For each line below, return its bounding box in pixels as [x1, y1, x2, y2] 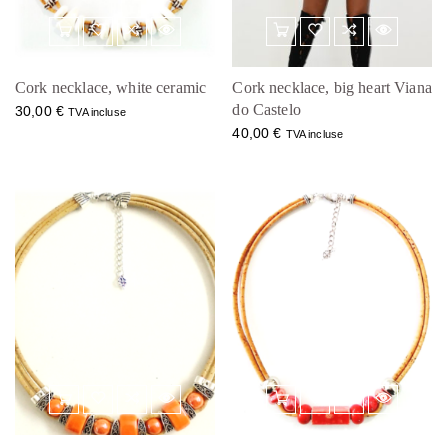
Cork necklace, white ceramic [15, 79, 207, 97]
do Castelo [232, 101, 301, 119]
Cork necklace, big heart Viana [232, 79, 432, 97]
